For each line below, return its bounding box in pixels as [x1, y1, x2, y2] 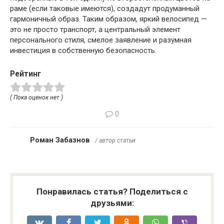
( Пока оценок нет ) [10, 94, 63, 101]
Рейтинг [10, 69, 41, 79]
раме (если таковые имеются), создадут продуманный [10, 4, 199, 13]
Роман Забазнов [30, 135, 90, 145]
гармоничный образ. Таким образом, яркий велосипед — [10, 14, 207, 24]
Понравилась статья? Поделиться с [36, 186, 188, 197]
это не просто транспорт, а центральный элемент [10, 25, 180, 34]
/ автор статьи [95, 137, 135, 144]
